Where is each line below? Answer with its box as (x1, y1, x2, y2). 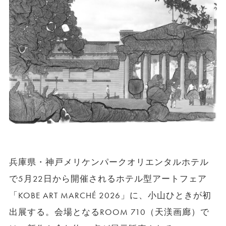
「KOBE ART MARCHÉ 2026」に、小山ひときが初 (9, 190, 212, 201)
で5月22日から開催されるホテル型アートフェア (9, 173, 207, 184)
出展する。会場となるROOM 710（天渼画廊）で (9, 206, 210, 217)
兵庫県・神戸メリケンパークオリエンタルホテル (9, 156, 209, 167)
